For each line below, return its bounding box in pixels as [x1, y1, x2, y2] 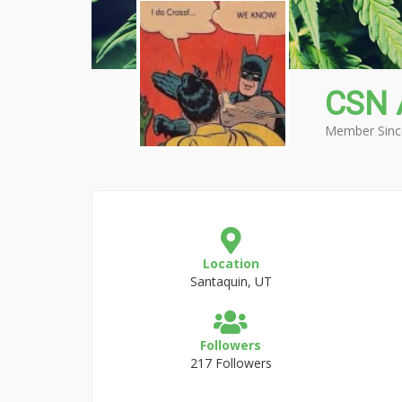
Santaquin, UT [189, 273, 272, 290]
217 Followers [189, 354, 272, 371]
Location [202, 255, 259, 272]
